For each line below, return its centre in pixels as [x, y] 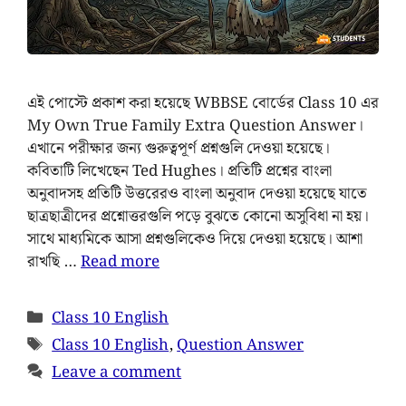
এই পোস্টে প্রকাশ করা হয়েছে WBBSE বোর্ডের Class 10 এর [203, 103]
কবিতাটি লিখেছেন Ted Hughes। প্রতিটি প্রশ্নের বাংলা [179, 171]
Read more [120, 261]
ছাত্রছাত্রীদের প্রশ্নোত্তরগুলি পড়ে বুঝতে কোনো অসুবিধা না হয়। [198, 216]
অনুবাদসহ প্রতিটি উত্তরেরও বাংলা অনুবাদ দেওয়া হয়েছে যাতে [197, 193]
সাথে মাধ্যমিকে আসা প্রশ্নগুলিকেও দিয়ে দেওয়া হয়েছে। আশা [195, 239]
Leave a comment [117, 372]
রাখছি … [54, 261]
